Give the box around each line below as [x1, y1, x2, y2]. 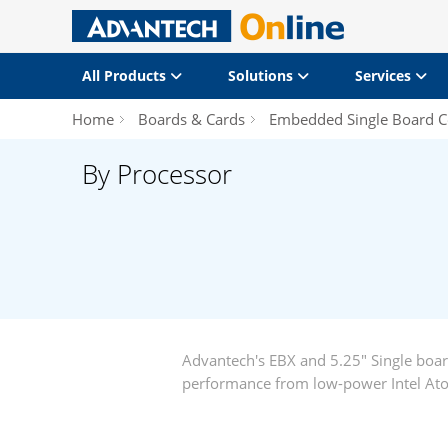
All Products [82, 66, 170, 85]
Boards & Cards [138, 109, 245, 129]
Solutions [227, 66, 297, 85]
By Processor [82, 156, 232, 192]
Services [354, 66, 415, 85]
